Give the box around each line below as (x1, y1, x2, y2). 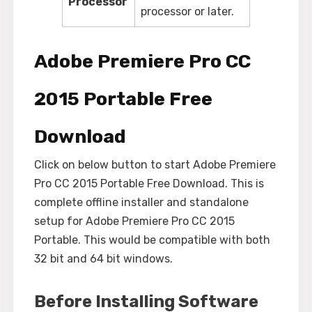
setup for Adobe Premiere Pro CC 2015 (34, 214, 235, 228)
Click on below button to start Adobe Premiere (34, 157, 276, 171)
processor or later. (141, 4, 234, 18)
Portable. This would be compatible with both (34, 233, 270, 247)
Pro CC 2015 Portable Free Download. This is (34, 176, 264, 190)
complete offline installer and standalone (34, 195, 249, 209)
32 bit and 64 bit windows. (34, 251, 173, 265)
